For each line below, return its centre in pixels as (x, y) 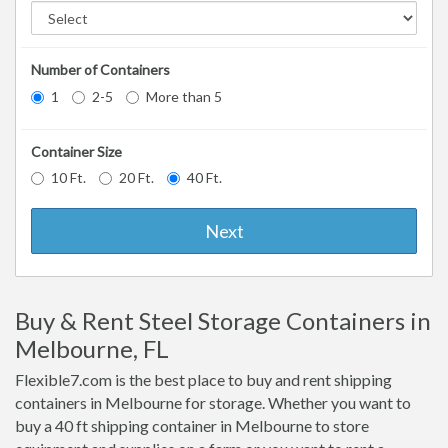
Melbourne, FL (92, 349)
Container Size (76, 151)
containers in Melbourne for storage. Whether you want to (213, 403)
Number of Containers (100, 70)
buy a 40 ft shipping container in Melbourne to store (192, 426)
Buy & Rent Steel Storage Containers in (223, 321)
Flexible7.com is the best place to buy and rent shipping (203, 380)
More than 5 (184, 96)
